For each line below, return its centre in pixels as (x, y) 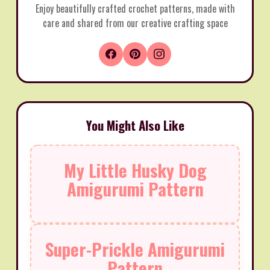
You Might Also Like (135, 125)
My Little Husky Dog (135, 170)
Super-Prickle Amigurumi (135, 249)
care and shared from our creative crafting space (135, 23)
